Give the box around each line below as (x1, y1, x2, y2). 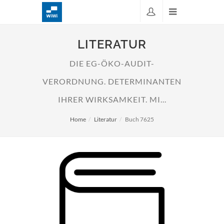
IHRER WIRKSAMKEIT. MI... (57, 95, 166, 104)
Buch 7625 (125, 115, 154, 123)
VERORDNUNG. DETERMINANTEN (42, 77, 181, 86)
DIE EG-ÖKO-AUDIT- (69, 59, 154, 68)
